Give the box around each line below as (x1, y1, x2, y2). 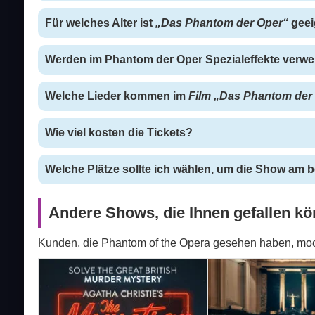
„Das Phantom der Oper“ (155, 17, 288, 30)
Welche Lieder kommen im (44, 90, 188, 103)
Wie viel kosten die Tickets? (44, 127, 193, 139)
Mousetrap (38, 258, 91, 271)
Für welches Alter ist (44, 17, 155, 30)
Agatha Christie (208, 269, 286, 282)
